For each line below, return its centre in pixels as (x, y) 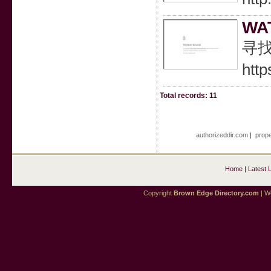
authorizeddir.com (222, 135)
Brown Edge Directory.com (216, 193)
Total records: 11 (188, 96)
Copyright (158, 193)
